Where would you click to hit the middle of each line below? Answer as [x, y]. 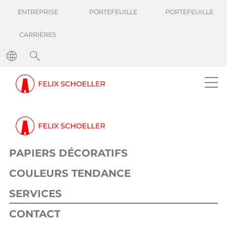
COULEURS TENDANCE [70, 174]
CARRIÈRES [38, 35]
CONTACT [35, 214]
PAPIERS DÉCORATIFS [68, 153]
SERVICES [35, 194]
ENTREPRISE [38, 12]
